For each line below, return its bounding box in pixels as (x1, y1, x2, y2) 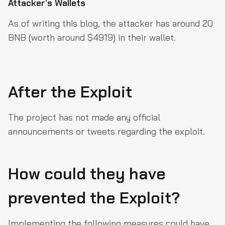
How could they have (8, 163, 166, 184)
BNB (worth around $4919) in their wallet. (8, 31, 176, 43)
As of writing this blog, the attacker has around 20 (8, 17, 213, 29)
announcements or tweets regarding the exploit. (8, 125, 205, 137)
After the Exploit (8, 81, 132, 102)
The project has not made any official (8, 111, 160, 123)
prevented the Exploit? (8, 187, 180, 208)
